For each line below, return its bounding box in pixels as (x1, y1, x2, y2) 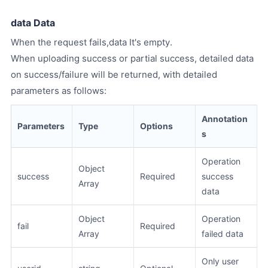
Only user (202, 255, 239, 266)
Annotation (202, 113, 248, 124)
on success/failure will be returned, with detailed (11, 68, 217, 80)
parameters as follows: (11, 84, 106, 96)
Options (140, 120, 173, 131)
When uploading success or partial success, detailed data (11, 52, 254, 64)
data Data (11, 16, 55, 29)
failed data (202, 228, 243, 239)
